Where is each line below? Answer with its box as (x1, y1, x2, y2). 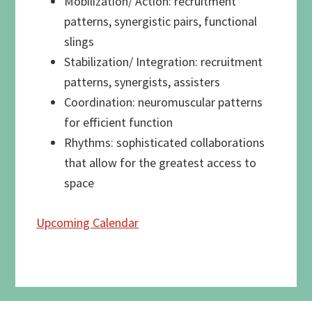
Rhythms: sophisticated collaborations (64, 134, 265, 150)
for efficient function (64, 114, 173, 130)
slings (64, 33, 95, 49)
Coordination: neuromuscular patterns (64, 93, 263, 110)
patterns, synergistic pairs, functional (64, 13, 258, 29)
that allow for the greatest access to (64, 154, 257, 171)
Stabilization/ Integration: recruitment (64, 53, 263, 70)
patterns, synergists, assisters (64, 73, 221, 90)
